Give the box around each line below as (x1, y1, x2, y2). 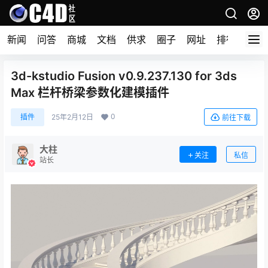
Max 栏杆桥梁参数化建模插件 (11, 86, 169, 100)
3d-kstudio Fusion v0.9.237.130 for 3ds (11, 69, 237, 83)
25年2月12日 (51, 112, 93, 121)
